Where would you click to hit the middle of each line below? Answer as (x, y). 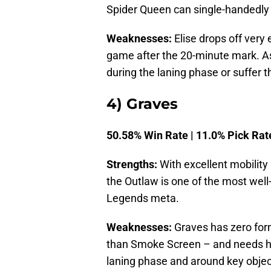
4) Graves (142, 104)
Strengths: (132, 165)
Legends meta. (143, 198)
